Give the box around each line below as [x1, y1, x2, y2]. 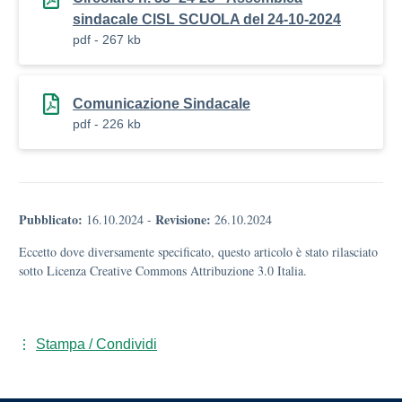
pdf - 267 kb [73, 32, 141, 47]
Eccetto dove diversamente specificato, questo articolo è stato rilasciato [19, 243, 378, 260]
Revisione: [155, 210, 211, 229]
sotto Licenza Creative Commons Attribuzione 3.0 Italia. [19, 262, 307, 279]
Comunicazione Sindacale [73, 96, 250, 111]
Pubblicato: [19, 210, 83, 229]
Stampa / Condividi [36, 336, 157, 352]
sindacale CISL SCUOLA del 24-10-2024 [73, 12, 341, 27]
